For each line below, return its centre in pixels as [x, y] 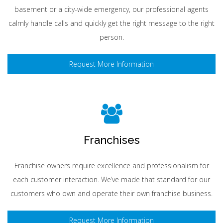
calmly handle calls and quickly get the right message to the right [111, 23]
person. [111, 37]
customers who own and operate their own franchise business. [111, 193]
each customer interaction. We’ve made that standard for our [111, 179]
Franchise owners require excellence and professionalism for [111, 166]
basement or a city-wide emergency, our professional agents [111, 9]
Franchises [111, 140]
